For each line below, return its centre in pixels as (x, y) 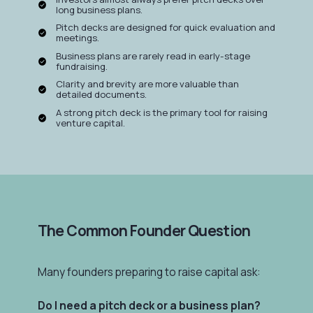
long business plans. (100, 9)
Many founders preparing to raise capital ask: (149, 272)
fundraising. (82, 66)
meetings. (78, 38)
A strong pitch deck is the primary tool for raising (162, 112)
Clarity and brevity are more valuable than (148, 84)
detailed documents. (102, 95)
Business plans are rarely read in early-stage (153, 56)
